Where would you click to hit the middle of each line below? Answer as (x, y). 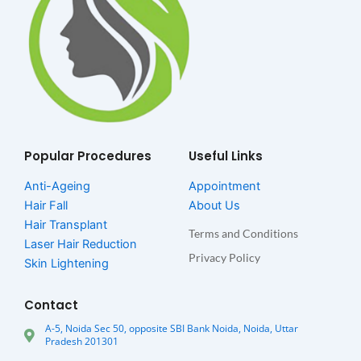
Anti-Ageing (57, 187)
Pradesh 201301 (82, 342)
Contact (51, 305)
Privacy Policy (224, 258)
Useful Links (226, 156)
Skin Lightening (66, 264)
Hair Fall (46, 206)
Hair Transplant (66, 225)
